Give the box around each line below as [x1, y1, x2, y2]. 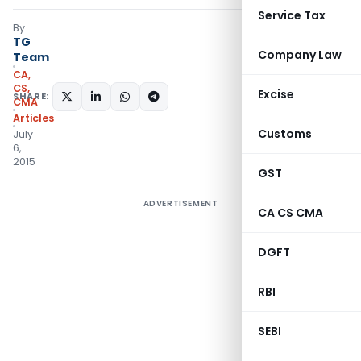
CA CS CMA [258, 205, 323, 221]
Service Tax [258, 7, 326, 23]
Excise [258, 86, 294, 102]
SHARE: [13, 89, 49, 102]
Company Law [258, 47, 342, 63]
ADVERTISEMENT [143, 197, 218, 210]
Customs [258, 126, 312, 142]
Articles [13, 111, 54, 125]
